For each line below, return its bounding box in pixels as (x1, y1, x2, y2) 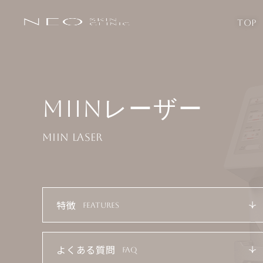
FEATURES (82, 200, 120, 210)
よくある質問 (56, 242, 116, 257)
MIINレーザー (42, 95, 203, 122)
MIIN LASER (42, 130, 103, 143)
